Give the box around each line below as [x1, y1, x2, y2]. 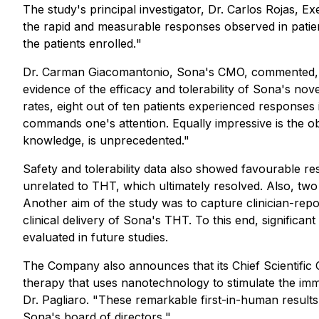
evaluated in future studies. [23, 230, 168, 244]
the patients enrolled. [23, 36, 136, 51]
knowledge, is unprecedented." [23, 133, 189, 147]
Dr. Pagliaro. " [23, 293, 98, 307]
